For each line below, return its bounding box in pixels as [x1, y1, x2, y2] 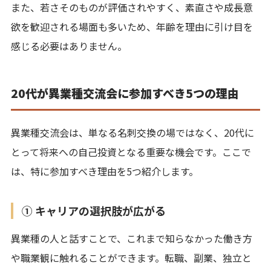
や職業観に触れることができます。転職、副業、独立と [11, 250, 252, 265]
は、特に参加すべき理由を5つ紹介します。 [11, 163, 198, 178]
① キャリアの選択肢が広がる [22, 202, 166, 218]
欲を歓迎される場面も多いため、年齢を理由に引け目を [11, 19, 253, 34]
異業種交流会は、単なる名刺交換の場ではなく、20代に [11, 125, 254, 140]
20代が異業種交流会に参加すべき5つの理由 [11, 84, 239, 101]
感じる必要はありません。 [11, 38, 127, 53]
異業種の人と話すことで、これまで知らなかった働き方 [11, 230, 252, 246]
